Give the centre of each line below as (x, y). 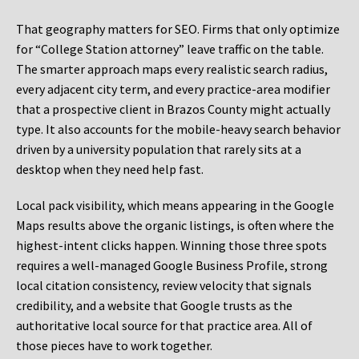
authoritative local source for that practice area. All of (164, 326)
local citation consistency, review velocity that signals (164, 286)
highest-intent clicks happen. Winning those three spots (171, 246)
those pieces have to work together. (114, 346)
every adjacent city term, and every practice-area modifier (173, 89)
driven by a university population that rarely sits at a (159, 149)
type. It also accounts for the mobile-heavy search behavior (178, 129)
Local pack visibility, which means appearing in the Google (175, 206)
